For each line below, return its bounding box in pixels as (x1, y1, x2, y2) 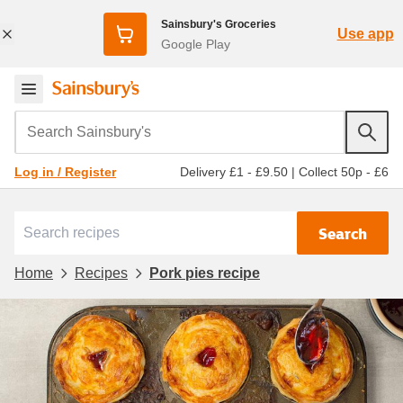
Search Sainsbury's (13, 111, 150, 133)
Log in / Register (14, 165, 116, 179)
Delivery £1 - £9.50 (180, 164, 288, 179)
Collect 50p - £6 (299, 164, 389, 179)
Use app (336, 25, 394, 41)
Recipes (75, 264, 128, 281)
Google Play (160, 36, 230, 51)
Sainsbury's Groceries (160, 17, 276, 31)
